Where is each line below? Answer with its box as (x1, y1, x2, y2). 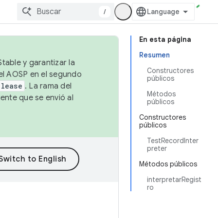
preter (147, 144, 167, 153)
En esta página (139, 35, 191, 44)
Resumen (139, 51, 170, 59)
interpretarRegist (147, 175, 201, 184)
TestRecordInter (147, 136, 199, 145)
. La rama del (24, 81, 72, 91)
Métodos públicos (139, 160, 197, 168)
